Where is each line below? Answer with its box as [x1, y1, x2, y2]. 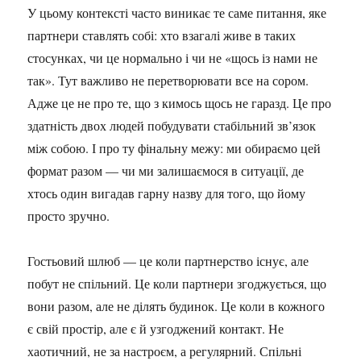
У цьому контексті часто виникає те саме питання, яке [27, 4, 327, 21]
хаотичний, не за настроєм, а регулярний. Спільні [27, 342, 302, 359]
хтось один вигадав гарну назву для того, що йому [27, 185, 306, 201]
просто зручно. [27, 207, 110, 224]
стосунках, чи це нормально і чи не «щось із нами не [27, 49, 318, 66]
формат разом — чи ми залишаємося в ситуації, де [27, 162, 305, 179]
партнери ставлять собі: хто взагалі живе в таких [27, 27, 297, 44]
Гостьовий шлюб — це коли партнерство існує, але [27, 252, 309, 269]
